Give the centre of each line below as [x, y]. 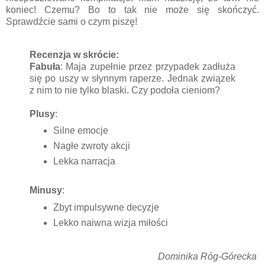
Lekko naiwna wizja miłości [110, 223]
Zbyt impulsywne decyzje [106, 208]
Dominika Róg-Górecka [209, 256]
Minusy [46, 190]
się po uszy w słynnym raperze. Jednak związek [132, 78]
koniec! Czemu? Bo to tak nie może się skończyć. [132, 9]
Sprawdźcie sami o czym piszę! [72, 21]
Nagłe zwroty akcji [91, 146]
